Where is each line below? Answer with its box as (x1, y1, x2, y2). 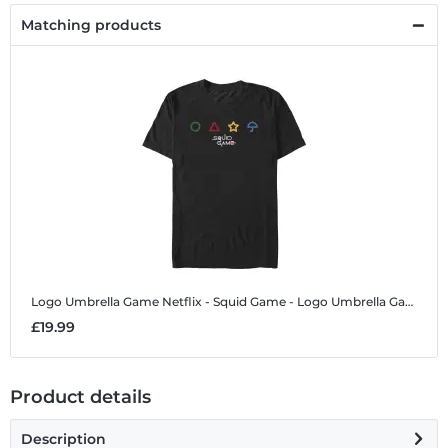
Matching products (21, 16, 161, 35)
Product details (10, 386, 151, 409)
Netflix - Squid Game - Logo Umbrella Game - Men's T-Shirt (162, 294, 405, 310)
